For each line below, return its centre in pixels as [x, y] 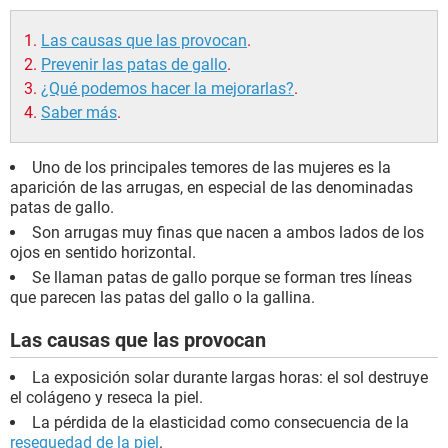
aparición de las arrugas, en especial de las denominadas [211, 188]
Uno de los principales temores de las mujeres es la [211, 168]
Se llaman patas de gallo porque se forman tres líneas [222, 278]
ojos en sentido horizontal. [103, 253]
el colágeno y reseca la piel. [106, 398]
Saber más [79, 113]
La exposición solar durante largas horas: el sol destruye [230, 378]
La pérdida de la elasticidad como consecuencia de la [220, 423]
